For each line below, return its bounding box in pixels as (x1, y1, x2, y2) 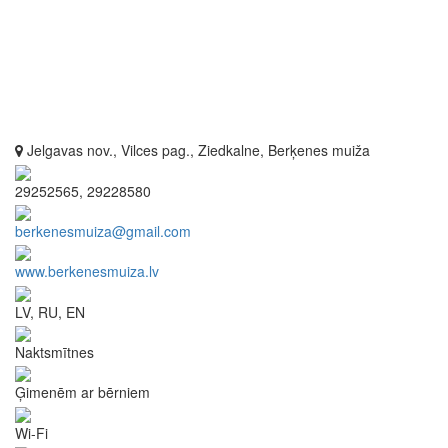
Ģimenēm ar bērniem (15, 382, 150, 403)
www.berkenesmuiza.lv (15, 261, 159, 282)
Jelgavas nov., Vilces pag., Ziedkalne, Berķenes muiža (23, 140, 370, 161)
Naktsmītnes (15, 341, 94, 362)
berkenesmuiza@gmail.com (15, 220, 191, 241)
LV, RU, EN (15, 301, 85, 322)
